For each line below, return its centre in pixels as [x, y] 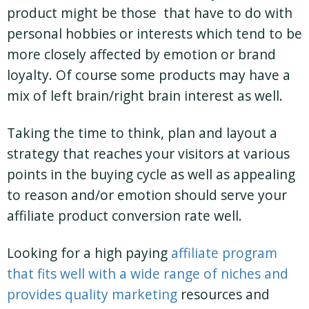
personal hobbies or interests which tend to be [154, 33]
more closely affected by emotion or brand [141, 54]
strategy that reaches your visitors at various [148, 153]
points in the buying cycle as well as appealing [151, 174]
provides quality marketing [92, 294]
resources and [223, 294]
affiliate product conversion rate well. [124, 215]
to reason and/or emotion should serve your [147, 195]
